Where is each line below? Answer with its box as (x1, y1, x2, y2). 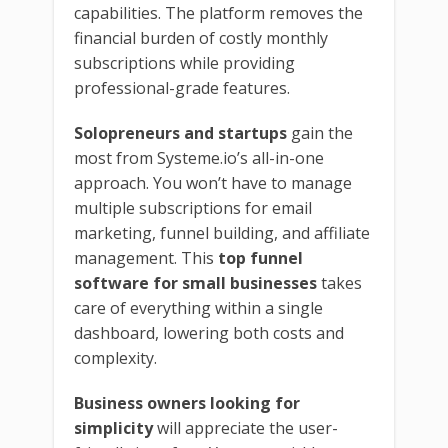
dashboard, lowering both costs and (74, 321, 344, 344)
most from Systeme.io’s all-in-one (74, 146, 324, 169)
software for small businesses (74, 271, 317, 294)
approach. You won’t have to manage (74, 171, 352, 194)
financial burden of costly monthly (74, 26, 328, 49)
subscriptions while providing (74, 51, 295, 74)
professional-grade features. (74, 76, 290, 99)
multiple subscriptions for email (74, 196, 312, 219)
